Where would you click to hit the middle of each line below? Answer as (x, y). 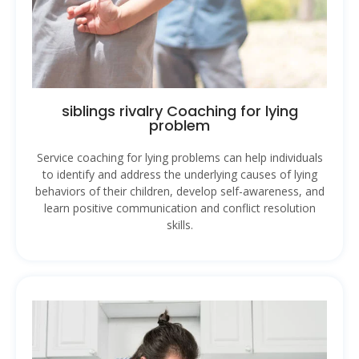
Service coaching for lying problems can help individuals (179, 157)
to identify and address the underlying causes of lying (179, 174)
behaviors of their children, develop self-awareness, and (179, 191)
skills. (179, 224)
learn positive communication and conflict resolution (179, 208)
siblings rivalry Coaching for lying (179, 111)
